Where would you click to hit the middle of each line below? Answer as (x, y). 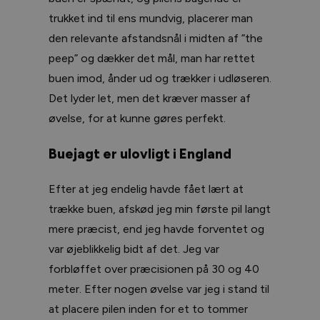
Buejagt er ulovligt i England (140, 154)
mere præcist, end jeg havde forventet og (156, 229)
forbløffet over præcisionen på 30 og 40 (154, 269)
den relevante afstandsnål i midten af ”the (156, 39)
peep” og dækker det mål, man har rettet (152, 59)
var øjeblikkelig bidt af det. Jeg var (134, 249)
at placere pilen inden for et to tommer (148, 309)
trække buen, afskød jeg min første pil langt (160, 209)
